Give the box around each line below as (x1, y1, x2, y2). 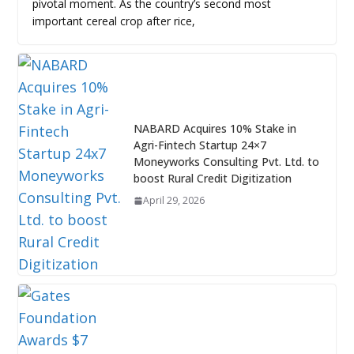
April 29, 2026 (142, 194, 205, 208)
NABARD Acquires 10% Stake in (133, 121, 296, 137)
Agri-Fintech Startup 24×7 (133, 137, 266, 153)
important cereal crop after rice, (32, 13, 195, 28)
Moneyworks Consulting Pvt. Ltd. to (133, 154, 319, 170)
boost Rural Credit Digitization (133, 171, 292, 186)
